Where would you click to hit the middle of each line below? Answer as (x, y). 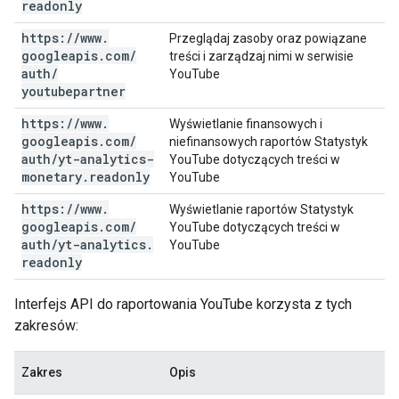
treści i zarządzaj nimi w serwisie (261, 56)
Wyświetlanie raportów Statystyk (261, 209)
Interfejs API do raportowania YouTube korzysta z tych (183, 304)
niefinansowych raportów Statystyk (269, 142)
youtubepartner (73, 91)
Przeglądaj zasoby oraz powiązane (268, 38)
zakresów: (46, 326)
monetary (52, 177)
